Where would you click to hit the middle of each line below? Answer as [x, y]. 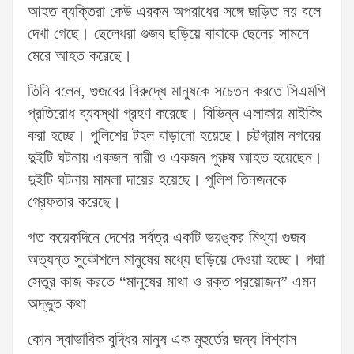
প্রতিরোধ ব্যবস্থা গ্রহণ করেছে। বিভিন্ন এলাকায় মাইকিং [175, 113]
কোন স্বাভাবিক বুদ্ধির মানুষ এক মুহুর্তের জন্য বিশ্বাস [162, 339]
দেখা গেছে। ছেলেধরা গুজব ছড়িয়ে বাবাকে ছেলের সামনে [168, 34]
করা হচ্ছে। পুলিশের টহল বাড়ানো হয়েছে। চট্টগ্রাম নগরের [174, 136]
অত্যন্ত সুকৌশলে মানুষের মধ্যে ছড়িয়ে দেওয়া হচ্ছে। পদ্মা [176, 260]
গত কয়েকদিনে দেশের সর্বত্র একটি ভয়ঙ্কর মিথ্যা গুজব [167, 237]
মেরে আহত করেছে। [80, 56]
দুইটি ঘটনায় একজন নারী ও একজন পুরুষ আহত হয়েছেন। [175, 158]
